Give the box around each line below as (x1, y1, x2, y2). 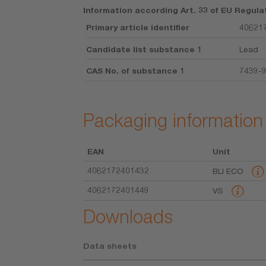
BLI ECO (212, 166, 246, 176)
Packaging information (83, 109, 264, 132)
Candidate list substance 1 (86, 44, 202, 54)
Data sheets (83, 241, 137, 251)
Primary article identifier (86, 23, 190, 33)
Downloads (83, 205, 173, 228)
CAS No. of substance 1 (86, 66, 185, 76)
